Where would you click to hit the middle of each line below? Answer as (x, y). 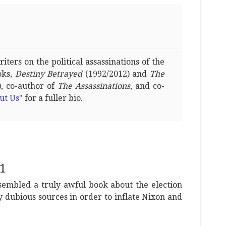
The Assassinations (94, 86)
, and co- (147, 86)
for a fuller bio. (53, 98)
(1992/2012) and (116, 74)
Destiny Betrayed (49, 74)
